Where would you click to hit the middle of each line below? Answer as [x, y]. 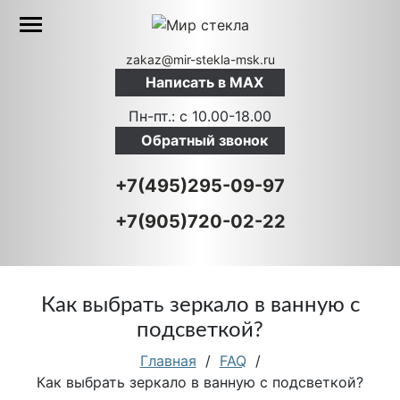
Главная [168, 361]
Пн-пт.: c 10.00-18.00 [200, 116]
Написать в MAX [204, 82]
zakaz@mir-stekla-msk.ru [200, 59]
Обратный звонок [204, 140]
